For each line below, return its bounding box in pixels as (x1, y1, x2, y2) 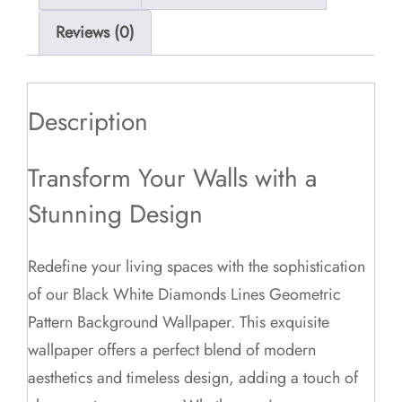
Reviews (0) (56, 21, 135, 45)
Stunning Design (28, 196, 204, 233)
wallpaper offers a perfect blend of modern (28, 338, 317, 363)
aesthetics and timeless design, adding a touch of (28, 366, 359, 390)
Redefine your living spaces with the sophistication (28, 255, 366, 279)
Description (28, 102, 149, 140)
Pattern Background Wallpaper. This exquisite (28, 310, 330, 335)
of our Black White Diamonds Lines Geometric (28, 283, 342, 307)
